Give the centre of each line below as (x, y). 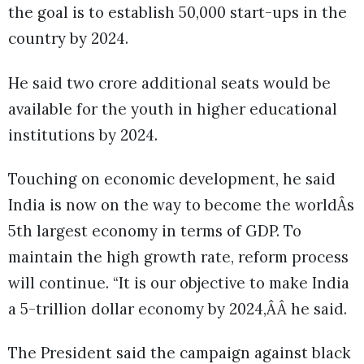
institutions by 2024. (83, 134)
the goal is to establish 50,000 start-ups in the (178, 13)
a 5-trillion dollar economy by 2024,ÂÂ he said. (178, 308)
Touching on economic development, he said (172, 178)
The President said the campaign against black (180, 352)
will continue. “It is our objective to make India (179, 282)
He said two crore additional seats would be (169, 82)
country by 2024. (68, 39)
